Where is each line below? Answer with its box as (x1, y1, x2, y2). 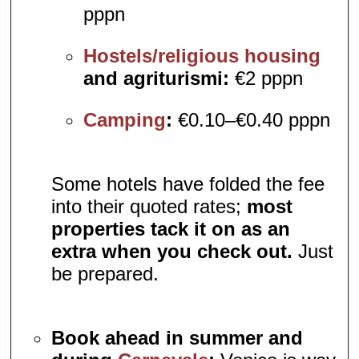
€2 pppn (229, 67, 304, 90)
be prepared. (51, 263, 159, 285)
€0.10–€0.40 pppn (172, 109, 331, 131)
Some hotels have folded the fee (51, 173, 325, 196)
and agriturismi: (83, 67, 230, 90)
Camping (83, 109, 167, 131)
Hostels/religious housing (83, 45, 321, 67)
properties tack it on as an (51, 218, 291, 240)
